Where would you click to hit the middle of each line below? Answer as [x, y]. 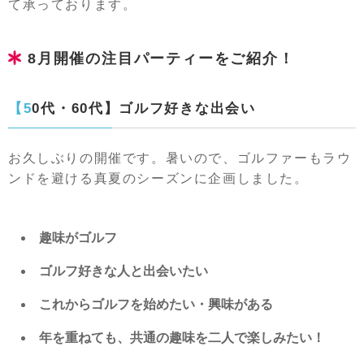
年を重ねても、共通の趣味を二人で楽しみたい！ [182, 338]
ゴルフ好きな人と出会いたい [123, 271]
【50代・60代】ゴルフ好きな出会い [144, 108]
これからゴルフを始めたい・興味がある [156, 304]
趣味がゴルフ [78, 238]
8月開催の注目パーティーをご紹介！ [161, 58]
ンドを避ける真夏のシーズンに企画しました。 [158, 178]
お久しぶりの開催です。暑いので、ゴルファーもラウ [180, 158]
